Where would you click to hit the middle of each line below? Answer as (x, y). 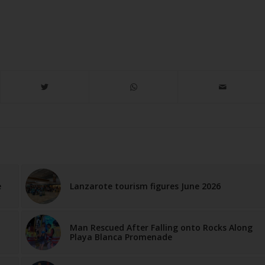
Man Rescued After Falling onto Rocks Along (161, 228)
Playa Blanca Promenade (121, 237)
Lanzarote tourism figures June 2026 (145, 186)
